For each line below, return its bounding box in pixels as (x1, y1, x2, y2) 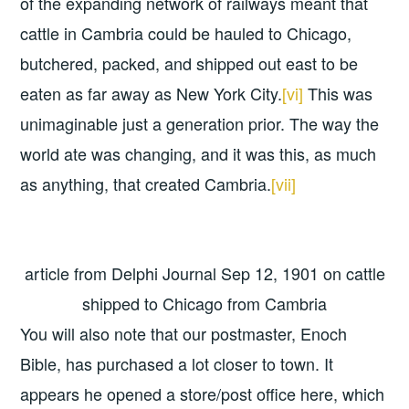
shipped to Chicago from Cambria (82, 291, 327, 316)
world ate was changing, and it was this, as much (20, 141, 377, 165)
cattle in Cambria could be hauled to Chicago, (20, 20, 352, 45)
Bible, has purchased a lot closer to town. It (20, 351, 334, 376)
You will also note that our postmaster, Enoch (20, 321, 348, 346)
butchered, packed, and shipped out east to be (20, 50, 359, 75)
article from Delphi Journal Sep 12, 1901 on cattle (24, 261, 385, 286)
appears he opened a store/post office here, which (20, 382, 385, 406)
